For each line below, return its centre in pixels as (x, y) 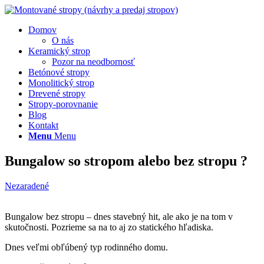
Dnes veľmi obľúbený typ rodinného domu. (86, 247)
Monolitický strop (61, 83)
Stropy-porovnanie (63, 104)
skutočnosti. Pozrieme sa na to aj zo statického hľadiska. (109, 227)
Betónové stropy (59, 72)
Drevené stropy (57, 93)
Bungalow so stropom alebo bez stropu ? (126, 161)
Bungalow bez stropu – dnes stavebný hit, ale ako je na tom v (119, 216)
